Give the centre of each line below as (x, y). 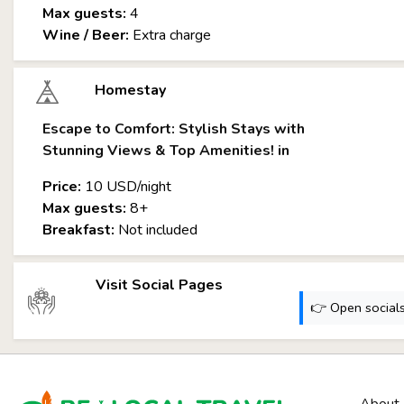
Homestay (130, 90)
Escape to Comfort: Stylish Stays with (174, 129)
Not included (156, 230)
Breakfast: (78, 230)
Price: (62, 187)
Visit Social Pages (160, 285)
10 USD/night (126, 187)
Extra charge (170, 35)
